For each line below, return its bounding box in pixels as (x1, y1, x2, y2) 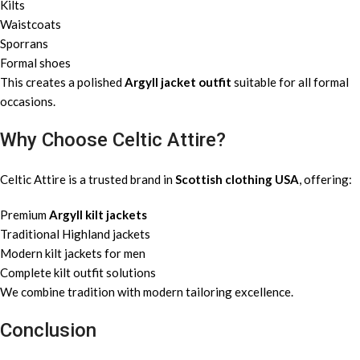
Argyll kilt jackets (49, 207, 147, 223)
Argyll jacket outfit (125, 75, 231, 90)
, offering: (299, 172, 352, 187)
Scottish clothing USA (175, 172, 299, 187)
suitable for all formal (231, 75, 349, 90)
